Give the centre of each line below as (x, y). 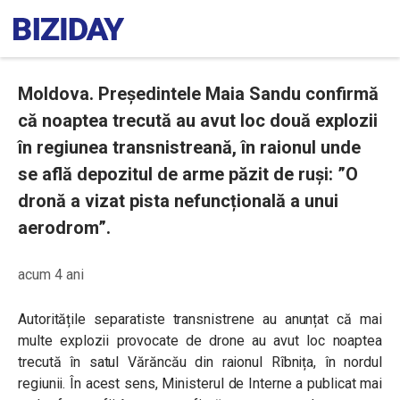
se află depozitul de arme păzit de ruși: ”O (188, 174)
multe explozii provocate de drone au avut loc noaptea (200, 341)
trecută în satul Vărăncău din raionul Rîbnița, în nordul (200, 362)
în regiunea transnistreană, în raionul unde (189, 147)
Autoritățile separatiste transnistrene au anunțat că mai (200, 319)
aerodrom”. (64, 228)
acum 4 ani (51, 275)
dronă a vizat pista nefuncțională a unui (178, 201)
